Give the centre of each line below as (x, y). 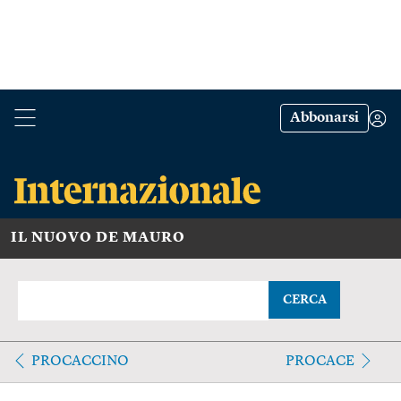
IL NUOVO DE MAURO (98, 238)
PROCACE (320, 361)
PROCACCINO (80, 361)
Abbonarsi (324, 118)
